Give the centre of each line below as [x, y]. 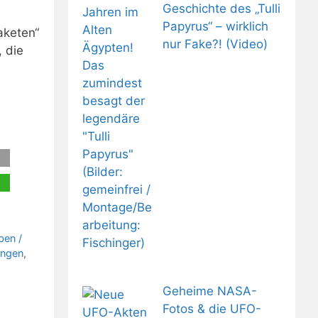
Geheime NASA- [209, 291]
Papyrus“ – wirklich [215, 26]
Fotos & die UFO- [212, 309]
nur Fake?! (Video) [215, 44]
